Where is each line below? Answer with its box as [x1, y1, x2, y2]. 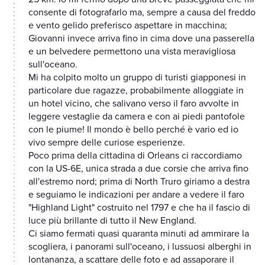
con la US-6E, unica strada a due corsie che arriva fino [28, 163, 248, 175]
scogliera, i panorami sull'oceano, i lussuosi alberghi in [28, 241, 251, 253]
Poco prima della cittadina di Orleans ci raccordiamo [28, 150, 242, 162]
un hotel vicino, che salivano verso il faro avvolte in [28, 98, 239, 110]
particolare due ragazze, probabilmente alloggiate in [28, 85, 244, 97]
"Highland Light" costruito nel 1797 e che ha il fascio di [28, 202, 250, 214]
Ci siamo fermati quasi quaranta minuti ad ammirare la [28, 228, 249, 240]
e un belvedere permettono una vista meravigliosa [28, 46, 235, 58]
